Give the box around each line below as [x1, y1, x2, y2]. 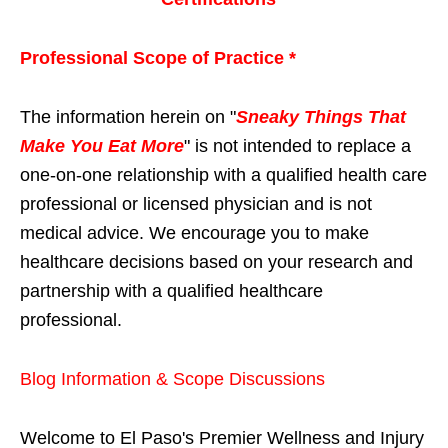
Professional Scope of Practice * [20, 48, 296, 69]
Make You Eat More [20, 136, 184, 157]
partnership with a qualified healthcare [20, 281, 323, 302]
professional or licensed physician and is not [20, 194, 372, 215]
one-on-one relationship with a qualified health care [20, 165, 427, 186]
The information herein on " [20, 107, 236, 128]
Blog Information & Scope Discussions [20, 369, 325, 390]
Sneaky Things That [236, 107, 406, 128]
